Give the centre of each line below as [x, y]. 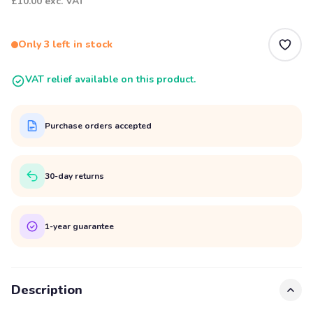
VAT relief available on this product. [110, 79]
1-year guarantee [79, 226]
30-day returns [74, 176]
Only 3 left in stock [65, 44]
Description [47, 290]
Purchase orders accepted [98, 125]
